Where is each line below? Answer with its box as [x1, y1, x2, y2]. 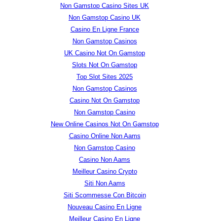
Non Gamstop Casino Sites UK [60, 1, 149, 9]
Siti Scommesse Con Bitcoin [63, 191, 146, 199]
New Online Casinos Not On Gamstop [50, 120, 159, 128]
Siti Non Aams [84, 179, 125, 187]
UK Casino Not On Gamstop [64, 49, 145, 57]
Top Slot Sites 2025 [76, 73, 133, 80]
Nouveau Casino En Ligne [68, 203, 142, 211]
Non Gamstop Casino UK [69, 13, 141, 21]
